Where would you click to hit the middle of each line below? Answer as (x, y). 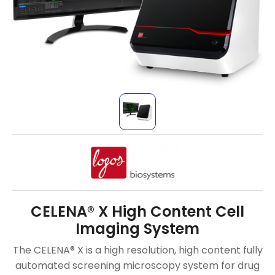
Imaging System (137, 228)
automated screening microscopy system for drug (137, 265)
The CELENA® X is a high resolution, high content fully (137, 250)
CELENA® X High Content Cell (137, 211)
